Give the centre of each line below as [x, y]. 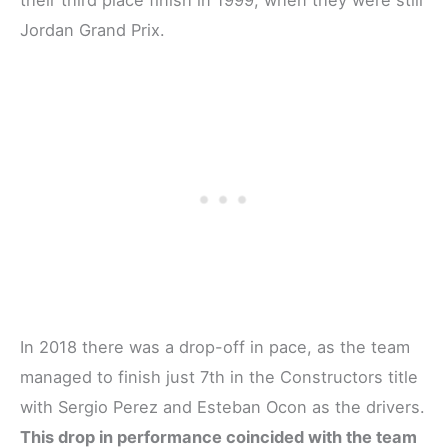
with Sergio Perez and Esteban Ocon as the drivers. [222, 406]
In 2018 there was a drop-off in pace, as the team [215, 346]
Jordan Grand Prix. [92, 30]
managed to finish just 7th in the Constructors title [219, 376]
